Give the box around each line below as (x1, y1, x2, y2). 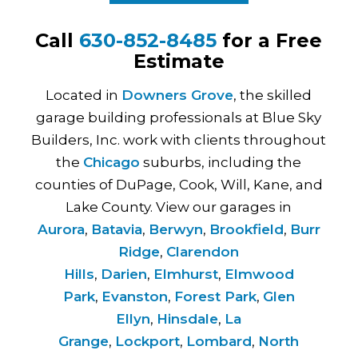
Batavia (90, 221, 142, 237)
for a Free (217, 29, 323, 53)
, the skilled (233, 86, 312, 103)
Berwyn (148, 221, 203, 237)
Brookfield (209, 221, 284, 237)
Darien (100, 265, 147, 282)
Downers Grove (121, 86, 234, 103)
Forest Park (173, 288, 257, 304)
